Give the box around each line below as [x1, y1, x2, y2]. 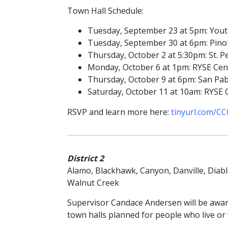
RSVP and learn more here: [67, 106, 171, 118]
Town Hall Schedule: [67, 5, 144, 16]
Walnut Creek [67, 177, 119, 189]
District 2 [67, 153, 104, 164]
